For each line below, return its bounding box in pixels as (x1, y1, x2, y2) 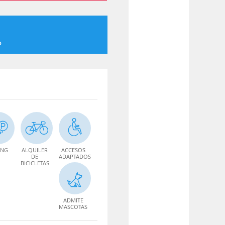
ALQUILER (22, 146, 48, 154)
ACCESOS (61, 146, 85, 154)
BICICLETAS (21, 159, 50, 167)
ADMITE (63, 196, 83, 204)
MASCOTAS (59, 203, 88, 210)
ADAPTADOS (59, 153, 91, 160)
